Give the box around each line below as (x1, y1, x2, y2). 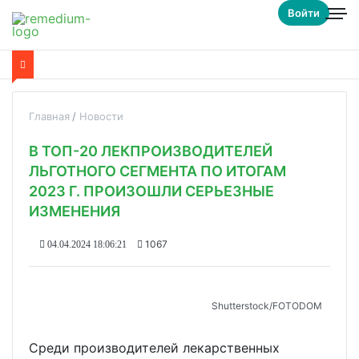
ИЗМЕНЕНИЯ (29, 203, 120, 220)
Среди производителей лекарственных (29, 340, 280, 356)
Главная (29, 110, 70, 123)
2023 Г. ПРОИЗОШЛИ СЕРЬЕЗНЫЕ (29, 183, 274, 200)
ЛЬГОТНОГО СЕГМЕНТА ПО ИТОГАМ (29, 163, 286, 179)
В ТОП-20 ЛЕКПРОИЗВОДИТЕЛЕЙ (29, 143, 272, 159)
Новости (79, 110, 123, 123)
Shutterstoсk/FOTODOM (212, 300, 322, 312)
